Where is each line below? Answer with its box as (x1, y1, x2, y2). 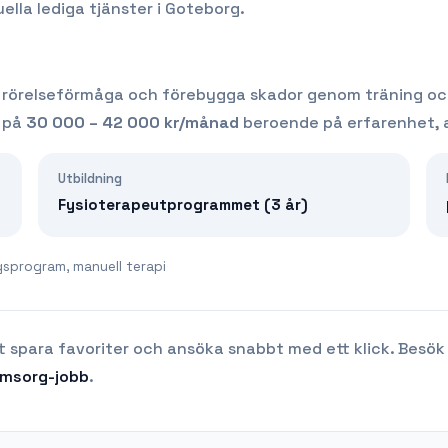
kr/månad (160, 112, 239, 134)
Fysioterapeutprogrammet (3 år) (57, 195, 308, 215)
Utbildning (57, 170, 122, 188)
